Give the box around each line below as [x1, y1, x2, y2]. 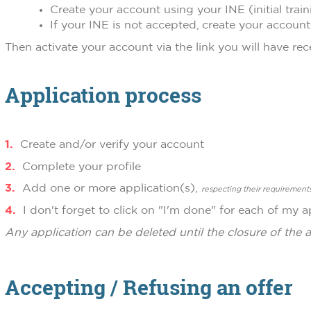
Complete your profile [22, 160, 141, 172]
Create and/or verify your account [20, 139, 204, 151]
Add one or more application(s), [22, 183, 201, 194]
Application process [5, 81, 201, 109]
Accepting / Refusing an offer [5, 273, 293, 301]
